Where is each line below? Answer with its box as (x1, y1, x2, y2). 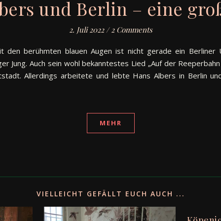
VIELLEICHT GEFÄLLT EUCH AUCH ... (36, 189, 185, 198)
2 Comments (110, 25, 152, 35)
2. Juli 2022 (69, 25, 104, 35)
